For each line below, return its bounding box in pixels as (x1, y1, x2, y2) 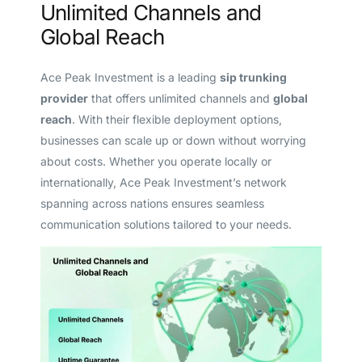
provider (40, 90, 88, 105)
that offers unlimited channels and (87, 90, 273, 105)
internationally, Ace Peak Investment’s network (40, 175, 287, 189)
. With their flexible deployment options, (71, 112, 282, 126)
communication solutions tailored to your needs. (40, 217, 292, 231)
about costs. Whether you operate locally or (40, 154, 271, 168)
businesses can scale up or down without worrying (40, 133, 306, 147)
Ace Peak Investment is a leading (40, 69, 220, 84)
